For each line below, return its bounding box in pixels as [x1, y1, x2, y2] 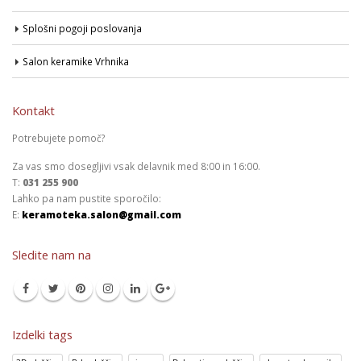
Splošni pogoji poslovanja [23, 21, 142, 35]
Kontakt [12, 102, 55, 118]
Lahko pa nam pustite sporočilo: [12, 191, 161, 205]
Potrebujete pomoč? [12, 131, 105, 144]
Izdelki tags [12, 326, 73, 342]
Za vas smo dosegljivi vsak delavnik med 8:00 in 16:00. [12, 159, 260, 172]
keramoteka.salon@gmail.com [22, 207, 181, 221]
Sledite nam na [12, 246, 91, 263]
